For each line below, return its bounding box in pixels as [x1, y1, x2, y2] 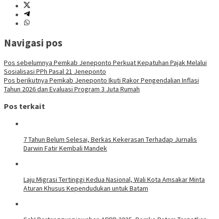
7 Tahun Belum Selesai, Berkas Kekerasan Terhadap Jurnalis [23, 134, 197, 144]
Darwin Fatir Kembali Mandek [23, 143, 107, 153]
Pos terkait [4, 101, 45, 111]
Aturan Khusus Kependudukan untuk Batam [23, 183, 148, 193]
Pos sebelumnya [4, 58, 52, 67]
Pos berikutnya [4, 75, 48, 85]
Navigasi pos [4, 36, 63, 50]
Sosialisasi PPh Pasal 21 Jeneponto [4, 66, 106, 76]
